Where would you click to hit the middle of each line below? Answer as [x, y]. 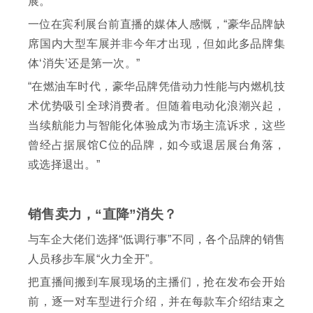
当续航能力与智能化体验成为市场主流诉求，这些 [156, 126]
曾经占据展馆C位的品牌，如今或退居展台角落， [156, 145]
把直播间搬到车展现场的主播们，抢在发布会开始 [156, 282]
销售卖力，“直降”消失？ [102, 214]
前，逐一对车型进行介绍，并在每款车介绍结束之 [156, 302]
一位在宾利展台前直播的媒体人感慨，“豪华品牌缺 [156, 24]
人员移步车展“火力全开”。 [94, 259]
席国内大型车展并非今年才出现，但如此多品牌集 [156, 44]
